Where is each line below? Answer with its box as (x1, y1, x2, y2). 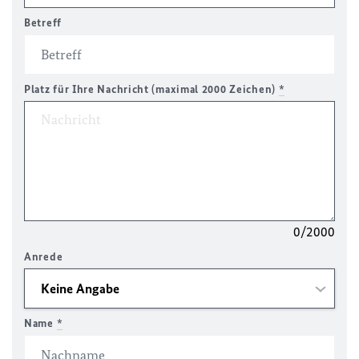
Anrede (24, 250, 63, 264)
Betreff (24, 16, 62, 30)
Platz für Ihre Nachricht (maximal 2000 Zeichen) (24, 83, 279, 96)
